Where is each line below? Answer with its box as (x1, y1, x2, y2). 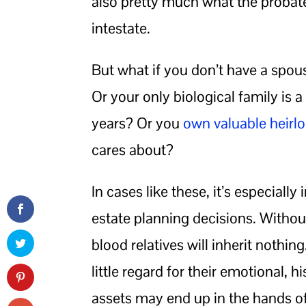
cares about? (92, 140, 174, 160)
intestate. (92, 18, 151, 38)
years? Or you (92, 113, 184, 133)
